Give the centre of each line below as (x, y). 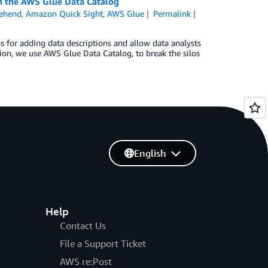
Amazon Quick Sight (65, 13)
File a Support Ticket (103, 243)
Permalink (172, 13)
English (150, 153)
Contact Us (83, 226)
